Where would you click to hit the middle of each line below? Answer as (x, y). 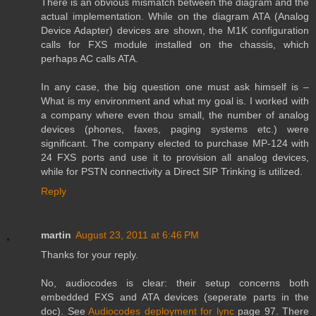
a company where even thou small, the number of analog (175, 115)
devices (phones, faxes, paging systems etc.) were (175, 129)
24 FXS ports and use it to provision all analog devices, (175, 158)
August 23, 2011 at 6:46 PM (137, 235)
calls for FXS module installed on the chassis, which (175, 45)
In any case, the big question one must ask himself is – (175, 87)
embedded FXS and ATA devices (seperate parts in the (175, 297)
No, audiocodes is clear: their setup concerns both (175, 283)
